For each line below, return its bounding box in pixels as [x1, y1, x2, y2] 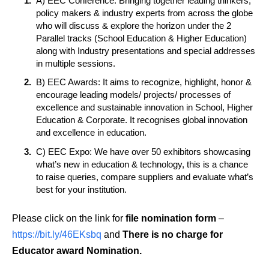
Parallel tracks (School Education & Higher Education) [36, 32, 247, 43]
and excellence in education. [36, 127, 147, 138]
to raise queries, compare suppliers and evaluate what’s [36, 172, 253, 183]
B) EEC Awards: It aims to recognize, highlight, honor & [36, 77, 252, 88]
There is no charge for [122, 229, 223, 240]
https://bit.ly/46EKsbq [12, 229, 101, 240]
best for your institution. [36, 184, 127, 195]
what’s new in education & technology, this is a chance [36, 159, 248, 170]
